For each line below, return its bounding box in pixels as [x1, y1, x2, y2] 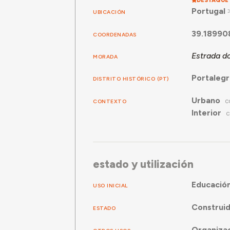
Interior [191, 108, 221, 118]
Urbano [191, 95, 220, 106]
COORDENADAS [93, 31, 137, 39]
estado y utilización [93, 157, 194, 170]
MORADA [93, 53, 118, 61]
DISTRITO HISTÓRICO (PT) [93, 75, 169, 83]
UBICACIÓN [93, 9, 126, 16]
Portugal [191, 6, 225, 16]
